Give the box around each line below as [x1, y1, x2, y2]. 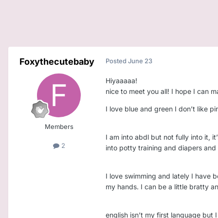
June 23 [128, 57, 152, 65]
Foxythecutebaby [19, 56, 94, 67]
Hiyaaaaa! [106, 76, 139, 85]
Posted [106, 57, 128, 65]
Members [44, 123, 73, 131]
